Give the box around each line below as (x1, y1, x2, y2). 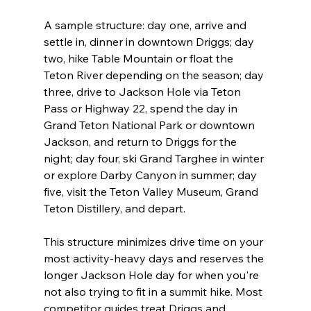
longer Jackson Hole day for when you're (43, 268, 262, 283)
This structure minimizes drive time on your (43, 235, 266, 249)
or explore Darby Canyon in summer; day (43, 168, 260, 183)
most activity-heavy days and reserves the (43, 251, 267, 266)
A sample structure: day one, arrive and (43, 18, 249, 33)
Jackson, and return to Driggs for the (43, 135, 239, 149)
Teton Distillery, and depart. (43, 201, 185, 216)
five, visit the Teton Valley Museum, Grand (43, 185, 261, 199)
